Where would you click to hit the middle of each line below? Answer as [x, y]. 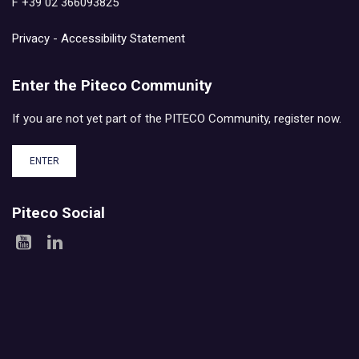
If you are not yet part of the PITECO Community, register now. [177, 118]
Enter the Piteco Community [112, 85]
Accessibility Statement [123, 39]
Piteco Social [58, 213]
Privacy [31, 39]
